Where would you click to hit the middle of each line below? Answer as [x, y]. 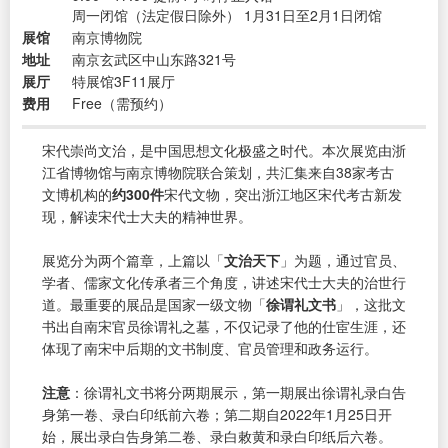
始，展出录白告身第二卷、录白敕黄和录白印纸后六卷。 [217, 435]
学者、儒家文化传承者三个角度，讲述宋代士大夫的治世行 [224, 281]
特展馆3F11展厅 [123, 80]
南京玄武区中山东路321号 [154, 58]
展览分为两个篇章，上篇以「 [133, 259]
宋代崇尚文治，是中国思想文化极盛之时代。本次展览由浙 [224, 149]
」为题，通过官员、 [343, 259]
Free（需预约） [122, 102]
